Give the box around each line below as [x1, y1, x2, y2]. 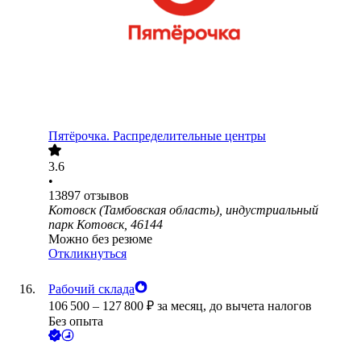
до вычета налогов [210, 299, 312, 313]
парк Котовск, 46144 [48, 218, 163, 232]
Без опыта [48, 314, 103, 329]
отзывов [84, 189, 129, 203]
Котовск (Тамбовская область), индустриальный [48, 203, 318, 218]
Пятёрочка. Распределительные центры [48, 129, 266, 143]
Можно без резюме [48, 232, 152, 247]
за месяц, [157, 299, 210, 313]
